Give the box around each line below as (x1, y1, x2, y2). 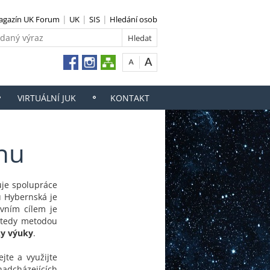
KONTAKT (110, 92, 149, 104)
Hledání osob (110, 14, 157, 25)
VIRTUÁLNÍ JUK (17, 92, 76, 104)
